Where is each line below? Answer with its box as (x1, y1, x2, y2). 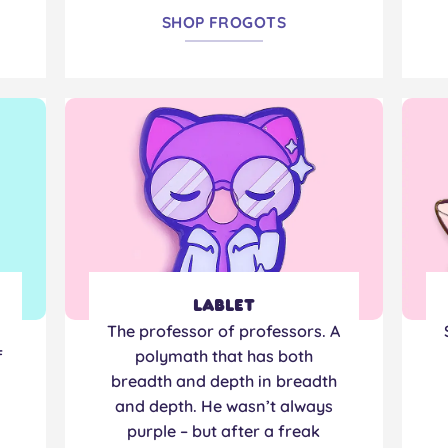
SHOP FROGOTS (161, 12, 287, 33)
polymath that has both (134, 345, 313, 366)
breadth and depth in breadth (110, 370, 337, 391)
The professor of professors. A (107, 320, 341, 341)
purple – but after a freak (127, 420, 321, 441)
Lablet (192, 299, 255, 312)
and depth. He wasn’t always (114, 395, 333, 416)
